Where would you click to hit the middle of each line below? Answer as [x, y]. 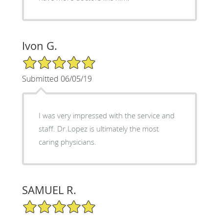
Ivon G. [39, 46]
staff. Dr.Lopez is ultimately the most [99, 129]
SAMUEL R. [49, 190]
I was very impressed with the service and [106, 116]
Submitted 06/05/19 [57, 79]
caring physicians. [67, 142]
